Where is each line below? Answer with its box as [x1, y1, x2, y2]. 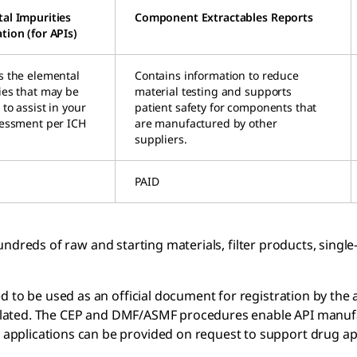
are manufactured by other [135, 115, 277, 131]
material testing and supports [135, 83, 292, 99]
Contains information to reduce [135, 67, 299, 83]
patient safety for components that [135, 99, 317, 115]
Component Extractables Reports [135, 9, 313, 25]
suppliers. [135, 131, 190, 147]
